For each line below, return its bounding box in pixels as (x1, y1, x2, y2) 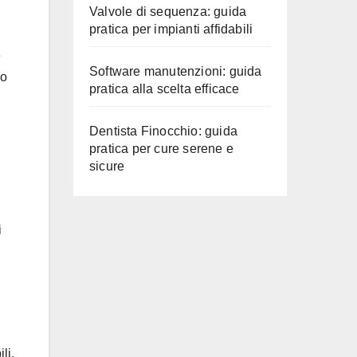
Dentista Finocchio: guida (89, 124, 237, 138)
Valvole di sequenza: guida (89, 5, 247, 18)
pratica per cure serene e (89, 142, 233, 155)
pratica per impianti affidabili (89, 22, 253, 36)
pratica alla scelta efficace (89, 82, 240, 96)
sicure (89, 159, 125, 173)
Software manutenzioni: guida (89, 65, 262, 78)
